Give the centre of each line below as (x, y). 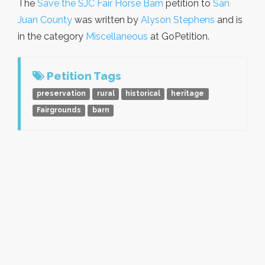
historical (143, 94)
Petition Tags (83, 75)
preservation (62, 94)
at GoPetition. (179, 36)
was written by (106, 20)
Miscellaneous (117, 36)
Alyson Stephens (178, 20)
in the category (52, 36)
